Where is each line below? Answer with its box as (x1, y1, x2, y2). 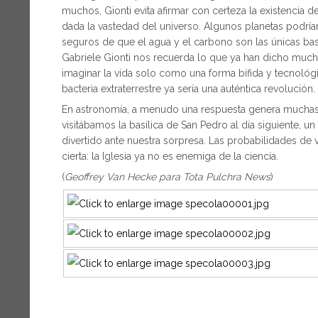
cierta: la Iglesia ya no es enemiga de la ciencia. (62, 150, 278, 163)
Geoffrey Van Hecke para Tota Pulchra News (65, 171, 270, 183)
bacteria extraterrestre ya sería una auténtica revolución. (62, 83, 315, 95)
